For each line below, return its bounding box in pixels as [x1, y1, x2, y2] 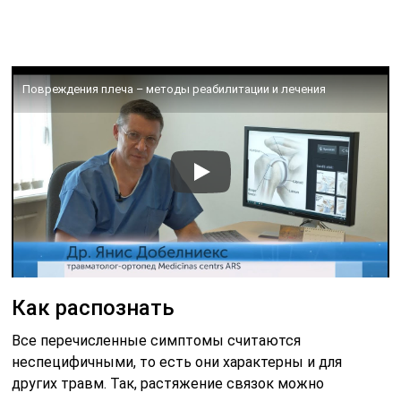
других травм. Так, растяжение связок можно [12, 375, 325, 393]
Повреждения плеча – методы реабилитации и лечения [22, 81, 327, 96]
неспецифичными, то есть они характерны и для [12, 354, 343, 371]
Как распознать [12, 295, 175, 321]
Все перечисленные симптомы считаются [12, 332, 302, 350]
